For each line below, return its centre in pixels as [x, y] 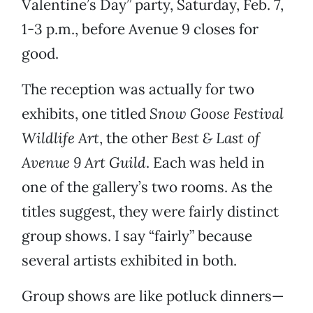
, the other [135, 138]
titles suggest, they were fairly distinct [150, 212]
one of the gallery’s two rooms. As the [147, 187]
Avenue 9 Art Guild [84, 163]
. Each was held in [205, 163]
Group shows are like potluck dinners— [153, 296]
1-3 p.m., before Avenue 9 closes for [140, 29]
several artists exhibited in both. [129, 261]
